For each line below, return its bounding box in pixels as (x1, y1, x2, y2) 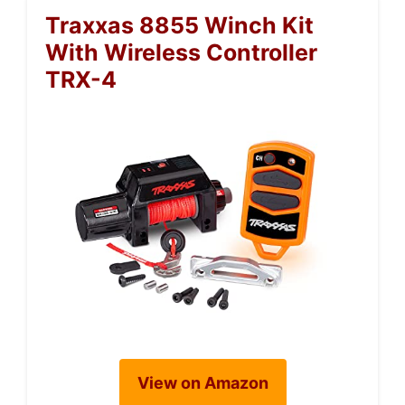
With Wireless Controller (45, 39, 317, 66)
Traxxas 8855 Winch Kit (45, 12, 314, 39)
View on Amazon (137, 372, 268, 392)
